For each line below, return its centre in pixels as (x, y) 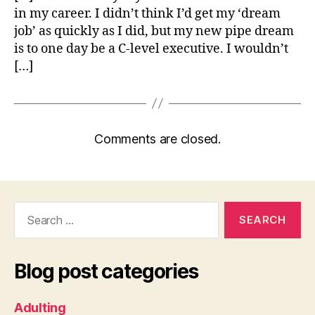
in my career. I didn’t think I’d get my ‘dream (147, 13)
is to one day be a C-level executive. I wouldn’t (151, 49)
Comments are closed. (157, 139)
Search (27, 208)
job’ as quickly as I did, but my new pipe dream (154, 31)
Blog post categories (106, 271)
